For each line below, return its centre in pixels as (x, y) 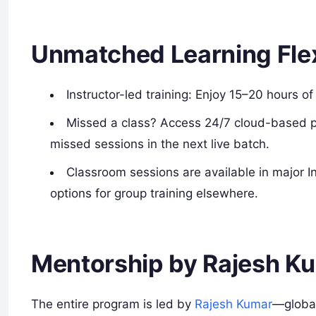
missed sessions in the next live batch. (160, 144)
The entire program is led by (113, 304)
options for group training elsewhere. (154, 194)
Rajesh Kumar (233, 304)
